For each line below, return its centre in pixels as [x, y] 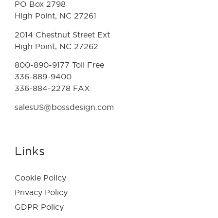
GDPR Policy [39, 207]
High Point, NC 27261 [55, 16]
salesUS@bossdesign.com [64, 107]
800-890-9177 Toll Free [59, 65]
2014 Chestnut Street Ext [64, 34]
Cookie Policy [40, 178]
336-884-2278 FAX [55, 88]
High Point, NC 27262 [56, 46]
